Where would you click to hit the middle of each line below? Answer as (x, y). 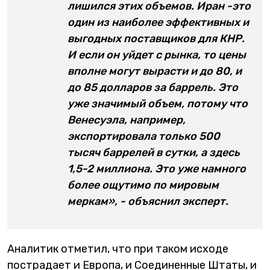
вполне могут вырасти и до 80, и (155, 71)
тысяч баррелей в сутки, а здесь (154, 152)
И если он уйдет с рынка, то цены (157, 55)
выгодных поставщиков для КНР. (156, 39)
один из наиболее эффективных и (158, 22)
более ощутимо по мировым (143, 185)
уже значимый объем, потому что (158, 104)
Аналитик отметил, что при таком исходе (118, 249)
